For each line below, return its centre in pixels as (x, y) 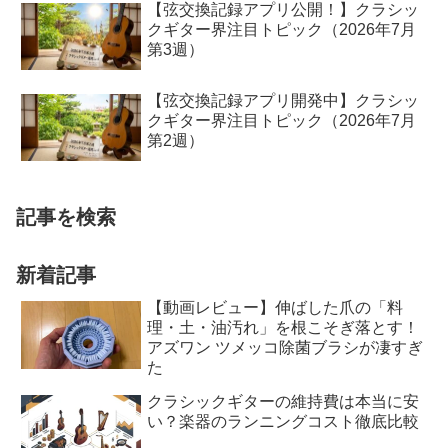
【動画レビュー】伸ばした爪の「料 (275, 308)
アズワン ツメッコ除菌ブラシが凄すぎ (285, 348)
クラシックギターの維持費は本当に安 (283, 402)
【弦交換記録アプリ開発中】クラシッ (283, 100)
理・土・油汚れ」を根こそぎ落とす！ (283, 328)
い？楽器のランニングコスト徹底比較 (283, 422)
